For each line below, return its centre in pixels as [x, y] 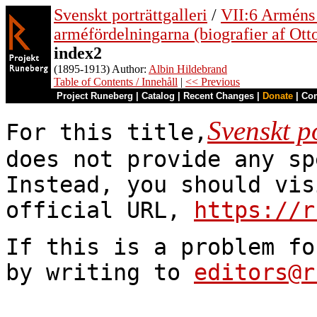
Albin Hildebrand [188, 69]
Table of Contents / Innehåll [116, 82]
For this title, [106, 132]
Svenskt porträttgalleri [131, 15]
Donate [278, 96]
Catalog [158, 96]
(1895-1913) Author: [101, 69]
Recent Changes [219, 96]
